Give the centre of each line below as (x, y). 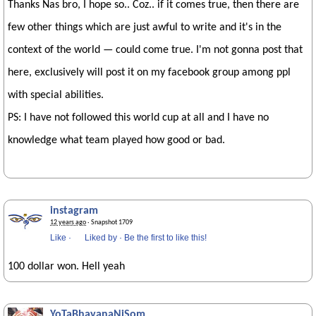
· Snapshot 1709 (109, 223)
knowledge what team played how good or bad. (116, 140)
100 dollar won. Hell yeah (66, 267)
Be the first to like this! (165, 238)
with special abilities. (56, 95)
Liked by (101, 238)
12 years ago (68, 223)
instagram (74, 211)
